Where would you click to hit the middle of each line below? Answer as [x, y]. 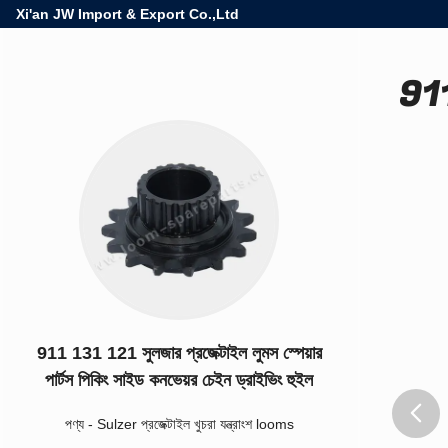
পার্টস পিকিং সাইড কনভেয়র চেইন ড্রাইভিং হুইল [179, 379]
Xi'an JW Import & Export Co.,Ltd [127, 14]
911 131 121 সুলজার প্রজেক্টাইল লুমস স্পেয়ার [179, 352]
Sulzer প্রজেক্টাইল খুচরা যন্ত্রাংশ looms [195, 423]
